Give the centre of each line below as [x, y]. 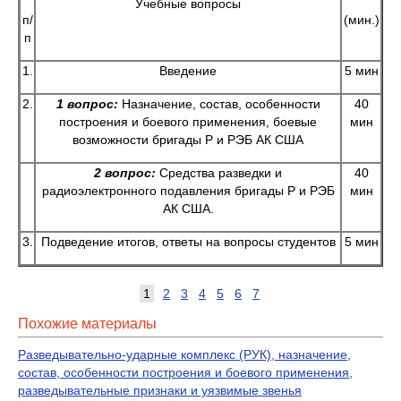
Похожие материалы [87, 324]
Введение [188, 71]
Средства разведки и [219, 173]
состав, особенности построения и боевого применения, [185, 372]
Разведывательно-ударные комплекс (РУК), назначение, [184, 354]
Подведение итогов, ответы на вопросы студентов [188, 242]
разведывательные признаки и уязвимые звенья [160, 390]
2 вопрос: [125, 173]
